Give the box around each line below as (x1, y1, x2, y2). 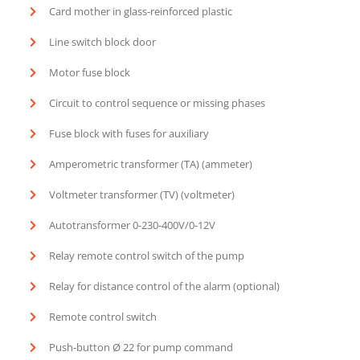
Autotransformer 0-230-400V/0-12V (49, 217, 216, 232)
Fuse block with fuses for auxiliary (49, 125, 210, 141)
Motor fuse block (49, 64, 131, 80)
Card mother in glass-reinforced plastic (49, 3, 233, 18)
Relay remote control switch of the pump (49, 247, 245, 263)
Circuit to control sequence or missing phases (49, 95, 266, 110)
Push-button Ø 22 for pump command (49, 339, 234, 354)
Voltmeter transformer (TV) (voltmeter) (49, 186, 235, 202)
